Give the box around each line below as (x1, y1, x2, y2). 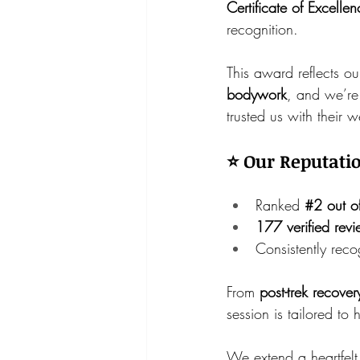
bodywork (227, 84, 287, 104)
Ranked (256, 195, 305, 215)
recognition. (227, 19, 298, 39)
